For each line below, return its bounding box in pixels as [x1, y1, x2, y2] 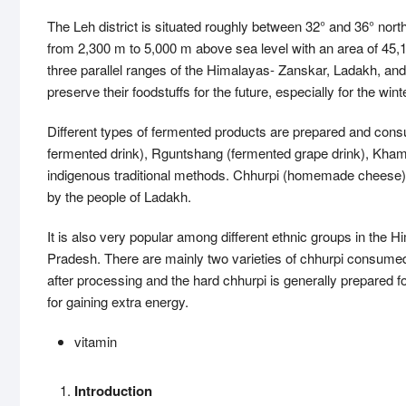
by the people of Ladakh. [47, 187, 191, 206]
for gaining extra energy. [47, 292, 188, 311]
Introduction [74, 381, 152, 401]
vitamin [74, 332, 117, 351]
